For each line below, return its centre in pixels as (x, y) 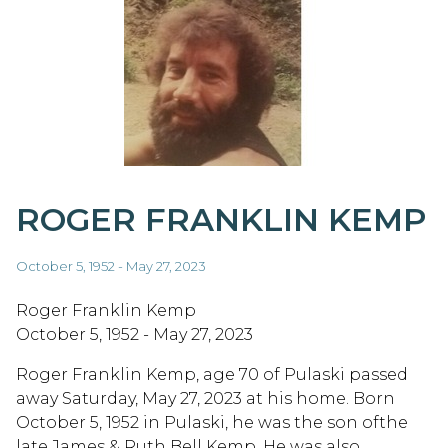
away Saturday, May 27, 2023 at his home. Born (205, 398)
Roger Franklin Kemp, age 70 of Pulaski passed (212, 374)
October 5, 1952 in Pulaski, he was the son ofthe (212, 422)
